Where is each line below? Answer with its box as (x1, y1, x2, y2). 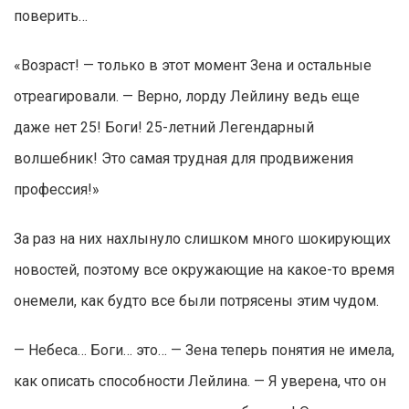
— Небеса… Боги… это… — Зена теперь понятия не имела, (14, 341, 394, 360)
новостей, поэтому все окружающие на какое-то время (14, 261, 394, 279)
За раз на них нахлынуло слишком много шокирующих (14, 230, 391, 248)
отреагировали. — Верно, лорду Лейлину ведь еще (14, 88, 360, 106)
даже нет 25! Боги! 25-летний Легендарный (14, 119, 314, 137)
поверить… (14, 7, 88, 26)
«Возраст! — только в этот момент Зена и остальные (14, 57, 372, 75)
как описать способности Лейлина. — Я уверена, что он (14, 372, 386, 391)
